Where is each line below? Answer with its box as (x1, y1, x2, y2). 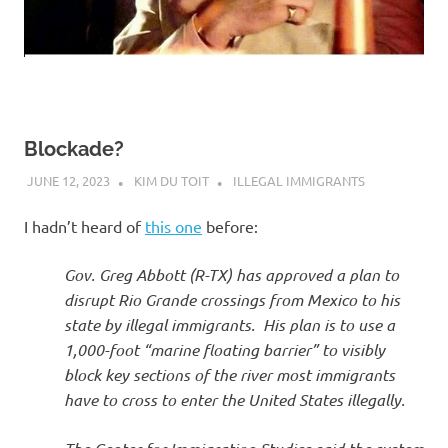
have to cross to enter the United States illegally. (64, 388, 405, 410)
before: (202, 215, 258, 236)
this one (145, 215, 202, 236)
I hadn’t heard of (24, 215, 145, 236)
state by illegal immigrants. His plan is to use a (64, 313, 395, 335)
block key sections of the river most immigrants (64, 363, 395, 385)
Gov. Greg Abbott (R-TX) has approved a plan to (64, 263, 399, 285)
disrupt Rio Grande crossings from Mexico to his (64, 288, 400, 310)
